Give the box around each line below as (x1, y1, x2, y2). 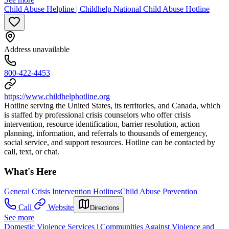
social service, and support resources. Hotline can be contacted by (4, 138, 215, 147)
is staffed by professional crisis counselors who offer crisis (4, 110, 191, 120)
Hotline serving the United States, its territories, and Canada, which (4, 101, 220, 110)
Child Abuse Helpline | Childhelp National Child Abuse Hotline (4, 5, 210, 14)
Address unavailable (4, 45, 70, 54)
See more (4, 213, 34, 222)
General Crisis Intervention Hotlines (4, 187, 120, 196)
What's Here (4, 166, 56, 177)
